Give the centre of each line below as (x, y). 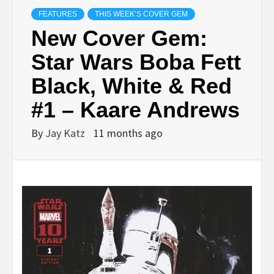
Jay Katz (66, 133)
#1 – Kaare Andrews (135, 109)
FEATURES (58, 14)
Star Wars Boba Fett (136, 62)
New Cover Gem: (119, 38)
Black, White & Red (131, 86)
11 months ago (128, 133)
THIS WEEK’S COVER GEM (141, 14)
